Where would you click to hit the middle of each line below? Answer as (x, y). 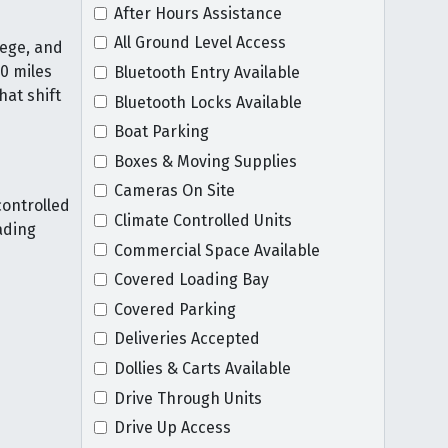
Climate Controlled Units (202, 220)
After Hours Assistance (197, 13)
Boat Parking (161, 132)
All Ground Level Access (199, 43)
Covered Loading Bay (191, 280)
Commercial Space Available (216, 250)
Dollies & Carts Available (202, 368)
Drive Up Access (172, 428)
